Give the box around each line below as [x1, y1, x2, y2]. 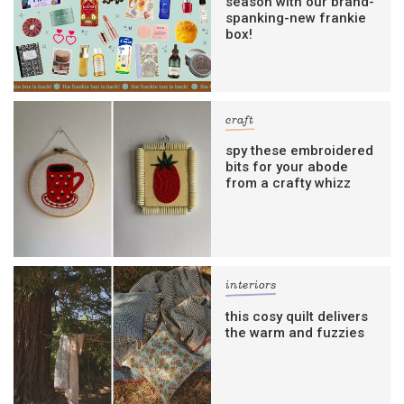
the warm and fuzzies [225, 324, 365, 341]
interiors [225, 280, 277, 292]
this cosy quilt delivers [225, 308, 369, 325]
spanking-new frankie [225, 10, 367, 27]
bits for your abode [225, 159, 349, 176]
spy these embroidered [225, 142, 374, 160]
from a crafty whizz [225, 175, 352, 192]
